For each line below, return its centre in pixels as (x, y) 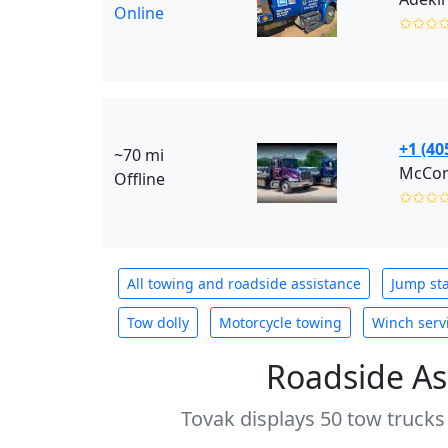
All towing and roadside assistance (244, 283)
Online (139, 13)
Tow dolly (158, 322)
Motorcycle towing (280, 322)
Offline (139, 179)
